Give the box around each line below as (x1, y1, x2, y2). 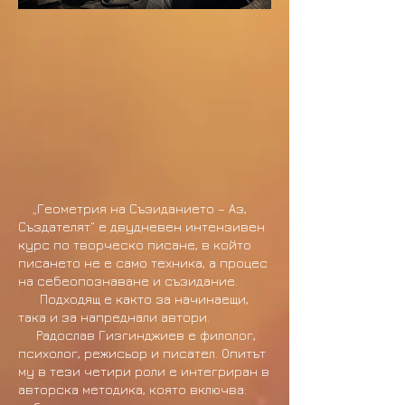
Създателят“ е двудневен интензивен (18, 219, 265, 234)
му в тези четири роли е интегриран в (18, 363, 269, 379)
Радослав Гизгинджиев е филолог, (18, 327, 256, 343)
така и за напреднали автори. (18, 309, 210, 325)
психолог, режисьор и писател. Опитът (18, 345, 266, 361)
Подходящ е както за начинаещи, (18, 291, 249, 306)
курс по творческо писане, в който (18, 237, 251, 252)
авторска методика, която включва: (18, 381, 247, 397)
